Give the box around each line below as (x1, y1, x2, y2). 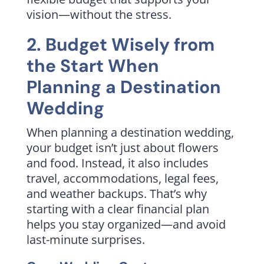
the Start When (26, 54, 159, 77)
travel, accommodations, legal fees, (26, 170, 219, 186)
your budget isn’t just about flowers (26, 139, 219, 156)
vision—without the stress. (26, 6, 171, 22)
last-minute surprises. (26, 231, 145, 247)
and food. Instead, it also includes (26, 154, 209, 171)
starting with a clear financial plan (26, 200, 209, 217)
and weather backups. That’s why (26, 185, 207, 202)
